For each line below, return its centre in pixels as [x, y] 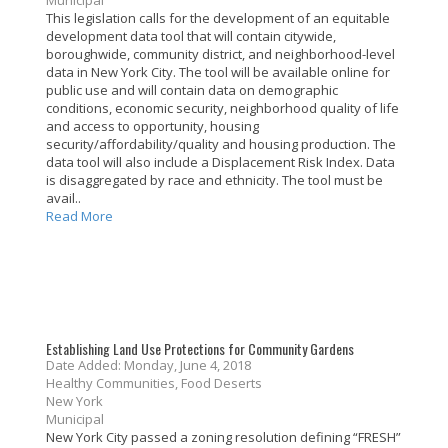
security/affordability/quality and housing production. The [221, 144]
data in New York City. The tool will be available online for [218, 72]
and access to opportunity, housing [152, 126]
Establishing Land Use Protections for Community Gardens [200, 349]
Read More [79, 216]
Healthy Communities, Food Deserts [160, 383]
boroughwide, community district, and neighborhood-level [220, 54]
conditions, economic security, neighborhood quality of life [222, 108]
